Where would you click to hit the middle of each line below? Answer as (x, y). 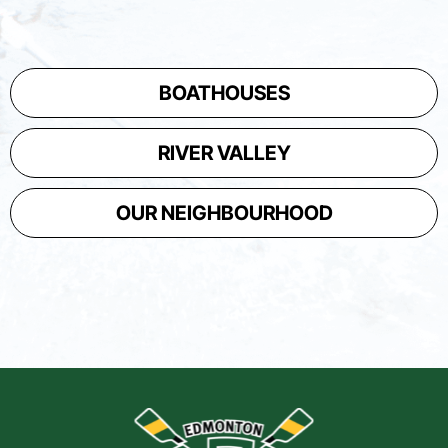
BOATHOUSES (224, 93)
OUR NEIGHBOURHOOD (224, 213)
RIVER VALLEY (224, 153)
